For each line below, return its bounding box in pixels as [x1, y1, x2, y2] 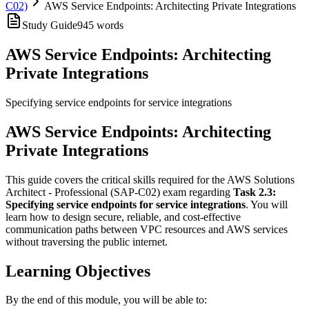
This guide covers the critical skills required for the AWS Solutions [6, 173, 295, 186]
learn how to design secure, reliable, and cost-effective [6, 210, 241, 223]
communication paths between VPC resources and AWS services [6, 223, 288, 235]
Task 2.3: [233, 186, 276, 198]
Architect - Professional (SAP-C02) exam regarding [6, 186, 233, 198]
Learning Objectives [6, 261, 150, 280]
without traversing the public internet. [6, 235, 168, 248]
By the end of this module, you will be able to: [6, 294, 207, 306]
